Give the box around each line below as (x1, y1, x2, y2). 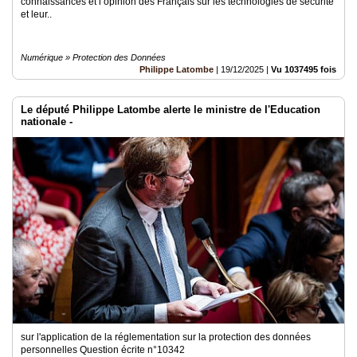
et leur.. (21, 9, 52, 20)
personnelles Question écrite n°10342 (21, 344, 185, 355)
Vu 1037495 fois (271, 65, 336, 74)
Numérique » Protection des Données (21, 53, 166, 62)
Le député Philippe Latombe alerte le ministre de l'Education (21, 104, 320, 116)
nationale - (21, 116, 73, 127)
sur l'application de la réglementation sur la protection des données (21, 331, 311, 343)
